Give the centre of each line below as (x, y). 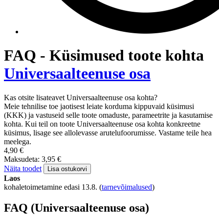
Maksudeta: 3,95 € (33, 159)
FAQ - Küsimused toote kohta (104, 55)
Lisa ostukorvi (67, 169)
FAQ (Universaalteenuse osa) (77, 208)
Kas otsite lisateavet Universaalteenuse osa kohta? (81, 97)
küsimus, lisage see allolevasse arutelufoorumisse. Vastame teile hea (108, 132)
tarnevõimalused (127, 187)
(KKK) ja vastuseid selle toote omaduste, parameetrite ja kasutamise (108, 115)
